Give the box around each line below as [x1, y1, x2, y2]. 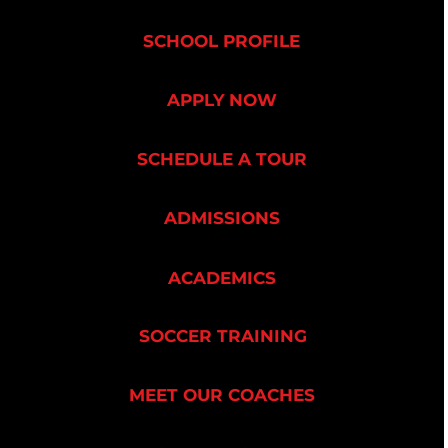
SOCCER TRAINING [138, 326, 307, 346]
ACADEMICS [167, 268, 276, 288]
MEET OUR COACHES [128, 385, 315, 405]
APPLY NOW [166, 90, 277, 110]
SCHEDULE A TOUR [136, 149, 307, 169]
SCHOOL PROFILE [143, 31, 301, 51]
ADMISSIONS [163, 208, 280, 228]
